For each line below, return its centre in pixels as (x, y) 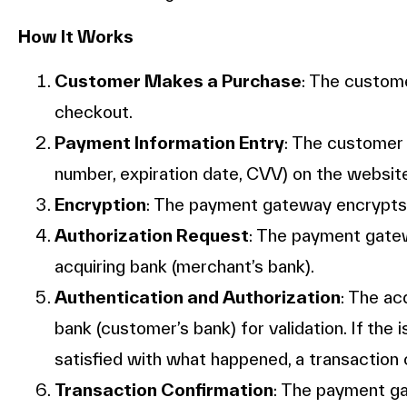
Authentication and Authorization (198, 298)
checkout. (94, 112)
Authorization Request (152, 236)
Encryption (100, 205)
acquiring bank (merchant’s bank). (184, 267)
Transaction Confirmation (164, 390)
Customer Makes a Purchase (178, 81)
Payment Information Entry (169, 143)
